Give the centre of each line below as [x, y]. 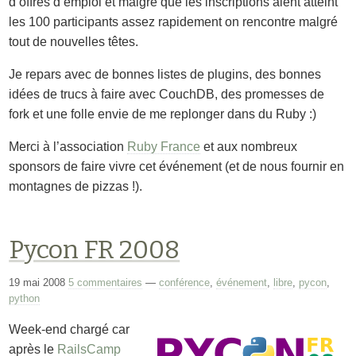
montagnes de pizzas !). [76, 186]
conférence [185, 282]
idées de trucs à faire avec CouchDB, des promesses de [167, 94]
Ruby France [164, 146]
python [25, 298]
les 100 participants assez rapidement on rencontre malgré [174, 21]
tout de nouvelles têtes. [74, 41]
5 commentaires [106, 282]
